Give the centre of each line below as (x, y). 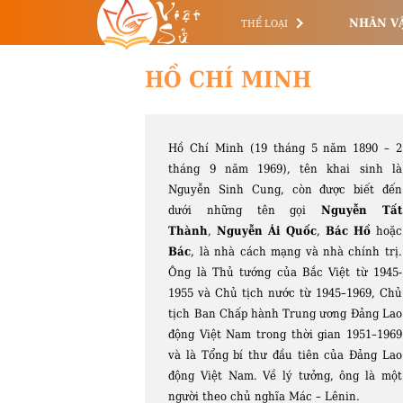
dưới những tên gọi (245, 210)
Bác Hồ (348, 231)
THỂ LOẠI (265, 23)
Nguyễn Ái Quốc (267, 231)
